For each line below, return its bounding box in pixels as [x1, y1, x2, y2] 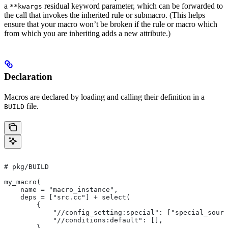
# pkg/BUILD [4, 162, 49, 170]
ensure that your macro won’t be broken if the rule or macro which [4, 19, 217, 28]
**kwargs [10, 2, 42, 10]
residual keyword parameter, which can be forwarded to [42, 1, 223, 10]
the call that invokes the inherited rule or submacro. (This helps [4, 10, 205, 19]
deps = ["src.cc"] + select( [4, 193, 130, 201]
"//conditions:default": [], [4, 216, 163, 224]
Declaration [4, 71, 52, 82]
